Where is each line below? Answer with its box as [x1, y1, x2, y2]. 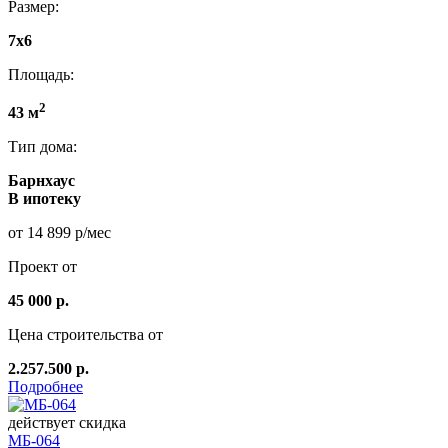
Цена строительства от [8, 326, 163, 344]
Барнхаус [8, 172, 75, 190]
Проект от [8, 258, 77, 276]
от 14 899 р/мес [8, 224, 111, 242]
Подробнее [8, 378, 83, 396]
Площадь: [8, 65, 74, 83]
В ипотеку [8, 190, 81, 208]
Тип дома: [8, 138, 77, 156]
